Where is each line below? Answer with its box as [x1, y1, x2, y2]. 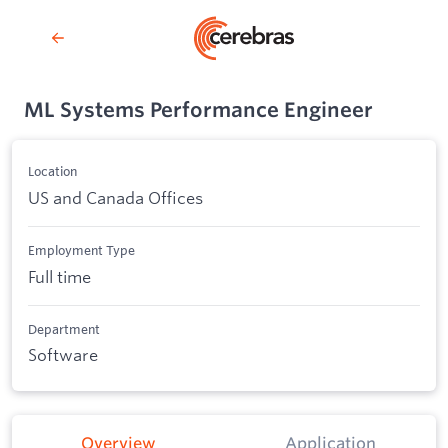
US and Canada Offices [28, 186, 203, 208]
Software [28, 344, 98, 366]
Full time [28, 265, 91, 287]
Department [28, 320, 100, 337]
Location [28, 163, 77, 180]
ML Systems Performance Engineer [24, 97, 373, 122]
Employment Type [28, 242, 135, 259]
